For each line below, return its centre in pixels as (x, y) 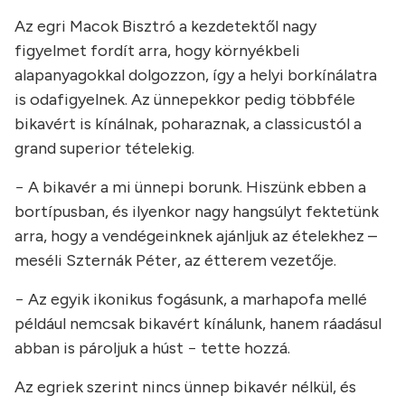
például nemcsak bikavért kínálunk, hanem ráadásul (198, 324)
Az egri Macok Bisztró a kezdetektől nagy (165, 26)
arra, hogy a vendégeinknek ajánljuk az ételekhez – (196, 236)
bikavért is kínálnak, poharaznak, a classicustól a (188, 124)
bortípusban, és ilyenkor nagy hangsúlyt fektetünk (197, 212)
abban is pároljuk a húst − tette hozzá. (152, 348)
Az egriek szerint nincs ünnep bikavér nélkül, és (185, 387)
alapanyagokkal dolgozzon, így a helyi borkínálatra (196, 75)
